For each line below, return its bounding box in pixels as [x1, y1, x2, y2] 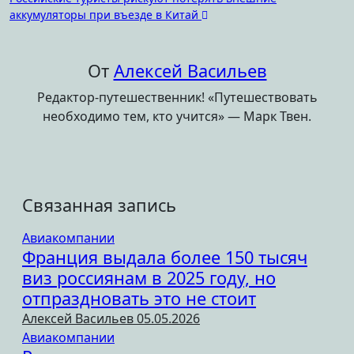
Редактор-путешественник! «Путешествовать [36, 88, 318, 106]
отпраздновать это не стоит [22, 286, 256, 310]
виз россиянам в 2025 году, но [22, 265, 276, 289]
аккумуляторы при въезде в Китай [9, 6, 201, 22]
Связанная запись [22, 193, 176, 217]
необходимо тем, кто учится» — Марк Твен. [43, 107, 311, 125]
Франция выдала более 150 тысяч [22, 245, 307, 269]
